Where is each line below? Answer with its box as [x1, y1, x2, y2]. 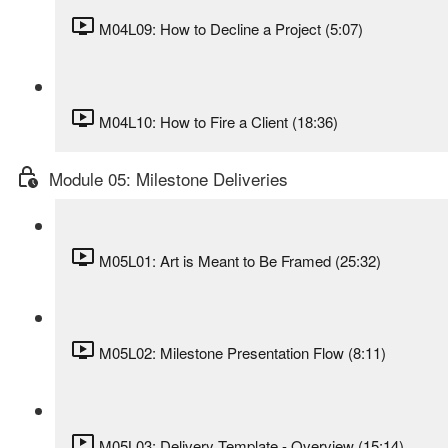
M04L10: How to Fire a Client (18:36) [99, 110, 338, 132]
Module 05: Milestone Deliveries [49, 166, 288, 192]
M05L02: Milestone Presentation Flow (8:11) [99, 342, 386, 364]
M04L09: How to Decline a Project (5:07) [99, 18, 363, 40]
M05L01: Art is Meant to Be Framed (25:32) [99, 249, 381, 271]
